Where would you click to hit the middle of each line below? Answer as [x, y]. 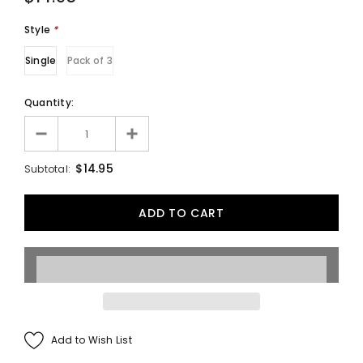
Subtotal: [48, 169]
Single [41, 61]
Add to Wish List [92, 340]
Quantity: [49, 103]
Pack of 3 [90, 61]
